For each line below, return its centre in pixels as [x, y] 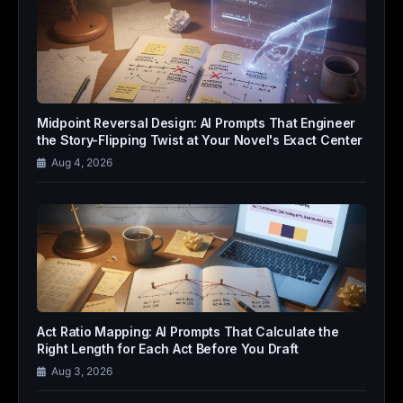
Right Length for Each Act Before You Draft [168, 349]
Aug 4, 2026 [82, 162]
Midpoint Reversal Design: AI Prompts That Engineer [197, 123]
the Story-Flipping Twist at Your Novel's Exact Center [200, 140]
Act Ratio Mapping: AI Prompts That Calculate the [188, 331]
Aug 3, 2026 [82, 371]
